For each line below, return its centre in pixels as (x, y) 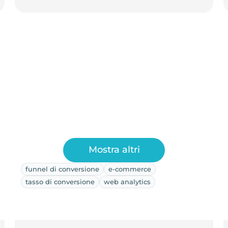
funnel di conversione (62, 169)
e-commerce (130, 169)
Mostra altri (114, 150)
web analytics (127, 181)
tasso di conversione (60, 181)
